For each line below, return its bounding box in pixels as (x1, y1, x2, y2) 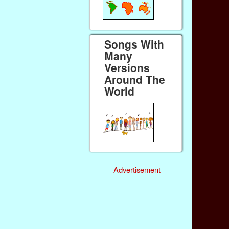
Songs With (104, 36, 165, 52)
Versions (104, 59, 150, 75)
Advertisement (113, 164, 161, 175)
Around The (104, 71, 166, 87)
